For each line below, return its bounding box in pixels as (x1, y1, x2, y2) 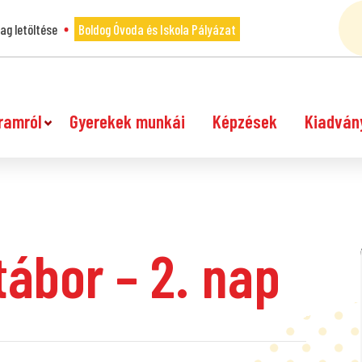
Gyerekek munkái (69, 110, 185, 133)
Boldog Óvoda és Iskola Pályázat (78, 21, 236, 37)
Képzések (213, 110, 277, 133)
